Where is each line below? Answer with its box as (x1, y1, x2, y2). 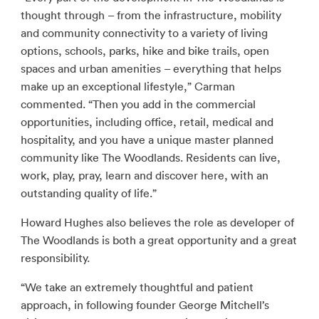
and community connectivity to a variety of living (20, 26, 268, 40)
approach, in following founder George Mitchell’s (20, 298, 269, 312)
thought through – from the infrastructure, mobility (20, 8, 281, 22)
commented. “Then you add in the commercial (20, 97, 256, 111)
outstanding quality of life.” (20, 186, 157, 200)
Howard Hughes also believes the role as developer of (20, 215, 294, 229)
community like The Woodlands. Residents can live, (20, 150, 281, 164)
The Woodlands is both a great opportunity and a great (20, 233, 297, 247)
